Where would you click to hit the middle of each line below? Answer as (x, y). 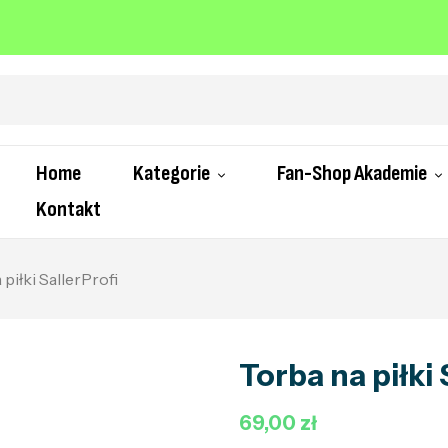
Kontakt (68, 209)
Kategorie (171, 173)
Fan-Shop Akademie (351, 173)
